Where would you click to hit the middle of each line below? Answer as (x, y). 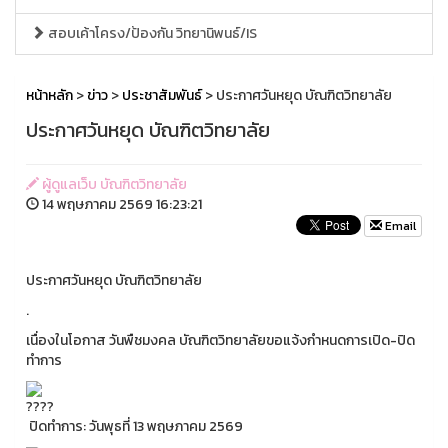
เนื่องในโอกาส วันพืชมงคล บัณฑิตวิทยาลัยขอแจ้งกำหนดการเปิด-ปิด (220, 341)
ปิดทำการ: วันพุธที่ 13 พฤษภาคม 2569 (134, 427)
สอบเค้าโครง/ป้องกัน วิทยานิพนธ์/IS (151, 34)
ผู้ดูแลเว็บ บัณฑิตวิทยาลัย (113, 185)
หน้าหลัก (49, 96)
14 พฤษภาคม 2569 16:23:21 (120, 205)
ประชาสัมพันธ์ (162, 96)
